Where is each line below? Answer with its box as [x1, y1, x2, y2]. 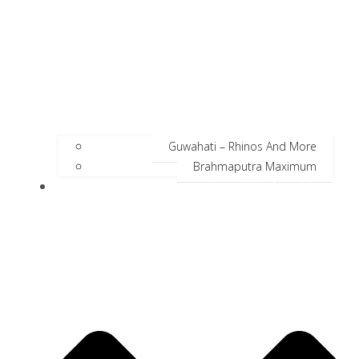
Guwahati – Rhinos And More [168, 138, 317, 154]
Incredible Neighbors [209, 176, 337, 195]
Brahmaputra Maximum [193, 158, 317, 174]
